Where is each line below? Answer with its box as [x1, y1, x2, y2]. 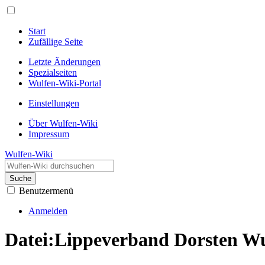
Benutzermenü [19, 186, 73, 196]
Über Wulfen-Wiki [28, 118, 98, 128]
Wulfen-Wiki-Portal [28, 78, 101, 88]
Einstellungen [28, 98, 79, 108]
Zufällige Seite [28, 37, 83, 47]
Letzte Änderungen [28, 57, 101, 67]
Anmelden [28, 206, 67, 216]
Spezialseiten [28, 67, 77, 77]
